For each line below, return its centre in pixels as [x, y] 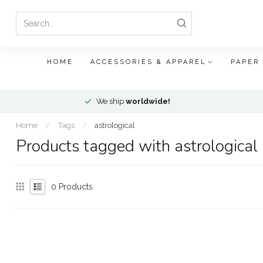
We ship [111, 101]
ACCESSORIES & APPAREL [149, 62]
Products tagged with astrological [137, 146]
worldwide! [148, 101]
